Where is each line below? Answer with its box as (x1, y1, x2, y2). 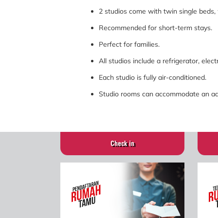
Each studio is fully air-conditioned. (101, 73, 209, 82)
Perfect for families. (101, 40, 162, 49)
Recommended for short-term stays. (101, 23, 215, 33)
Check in (110, 140, 137, 149)
